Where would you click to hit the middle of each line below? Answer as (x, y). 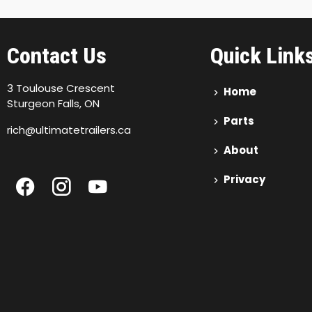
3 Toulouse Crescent (61, 88)
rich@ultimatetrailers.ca (69, 130)
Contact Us (57, 56)
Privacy (243, 179)
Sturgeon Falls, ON (53, 103)
